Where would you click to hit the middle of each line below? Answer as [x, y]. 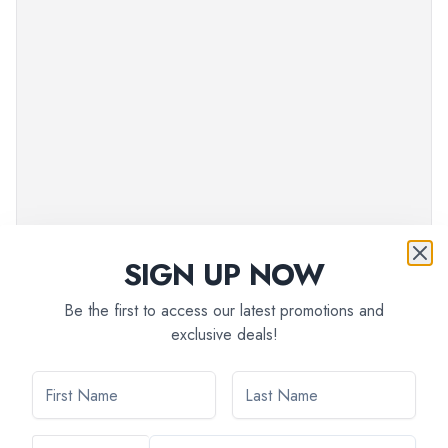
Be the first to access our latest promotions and [224, 310]
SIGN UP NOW [224, 274]
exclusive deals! [224, 334]
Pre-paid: [311, 428]
